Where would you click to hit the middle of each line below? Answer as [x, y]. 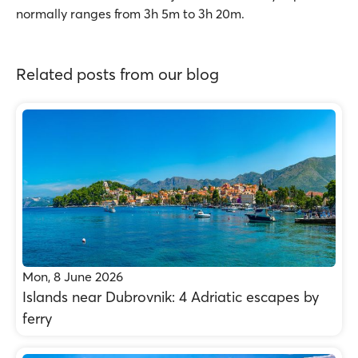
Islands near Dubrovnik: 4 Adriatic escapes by [171, 297]
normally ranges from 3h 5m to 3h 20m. [130, 14]
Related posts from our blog [117, 74]
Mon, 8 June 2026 [73, 276]
